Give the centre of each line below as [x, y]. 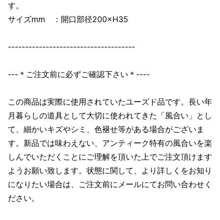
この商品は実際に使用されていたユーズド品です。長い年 [110, 102]
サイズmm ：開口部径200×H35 [68, 19]
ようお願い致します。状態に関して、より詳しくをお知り [110, 171]
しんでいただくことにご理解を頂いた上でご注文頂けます [110, 157]
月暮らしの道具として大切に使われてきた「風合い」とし [110, 116]
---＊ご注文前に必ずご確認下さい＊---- [79, 74]
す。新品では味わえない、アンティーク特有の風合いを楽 [110, 143]
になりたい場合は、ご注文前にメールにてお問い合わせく [110, 184]
